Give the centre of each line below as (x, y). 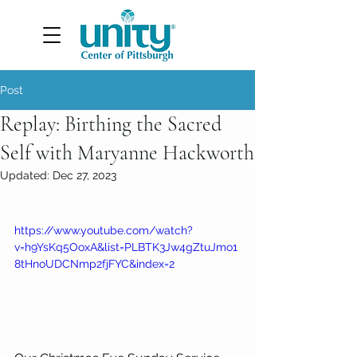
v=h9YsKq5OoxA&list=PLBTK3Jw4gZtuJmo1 (126, 247)
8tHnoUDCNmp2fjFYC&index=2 (94, 264)
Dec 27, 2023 (84, 175)
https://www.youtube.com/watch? (104, 230)
